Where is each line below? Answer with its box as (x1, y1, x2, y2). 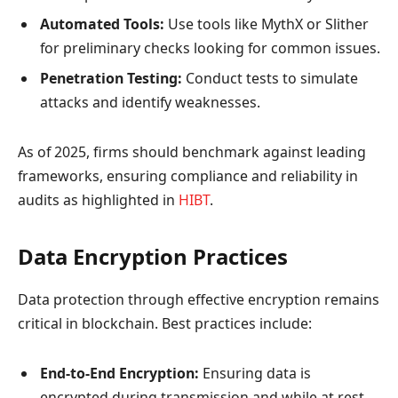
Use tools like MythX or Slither (164, 14, 369, 34)
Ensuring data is (199, 362, 311, 383)
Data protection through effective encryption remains (18, 289, 379, 309)
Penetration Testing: (40, 68, 182, 88)
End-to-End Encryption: (40, 362, 199, 383)
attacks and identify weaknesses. (40, 92, 260, 112)
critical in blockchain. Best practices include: (18, 313, 312, 333)
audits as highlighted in (18, 189, 179, 210)
